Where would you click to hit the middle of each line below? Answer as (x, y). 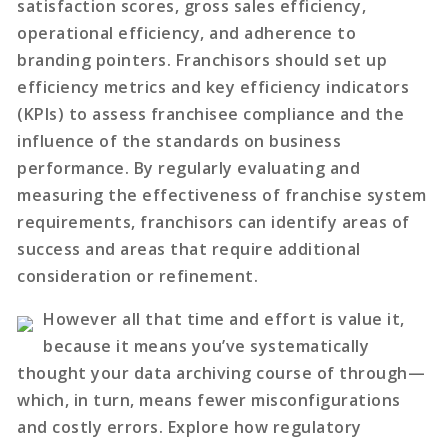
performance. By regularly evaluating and (189, 167)
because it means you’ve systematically (206, 345)
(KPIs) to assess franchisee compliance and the (211, 113)
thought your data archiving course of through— (221, 372)
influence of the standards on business (179, 140)
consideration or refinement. (138, 275)
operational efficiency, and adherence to (187, 32)
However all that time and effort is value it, (224, 318)
